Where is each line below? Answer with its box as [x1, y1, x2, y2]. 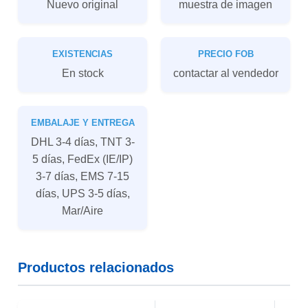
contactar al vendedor [173, 67, 278, 79]
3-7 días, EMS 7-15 [36, 170, 129, 182]
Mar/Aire [62, 204, 103, 217]
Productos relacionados [18, 260, 174, 275]
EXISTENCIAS [52, 49, 113, 59]
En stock [61, 67, 104, 79]
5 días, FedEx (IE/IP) [32, 153, 133, 165]
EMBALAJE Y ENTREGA [30, 118, 135, 128]
